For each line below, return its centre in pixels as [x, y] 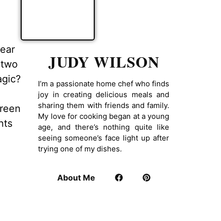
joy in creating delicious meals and [104, 94]
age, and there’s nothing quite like [104, 127]
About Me [76, 177]
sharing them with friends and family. [104, 105]
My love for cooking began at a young [104, 116]
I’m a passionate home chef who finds [104, 83]
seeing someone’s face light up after [104, 138]
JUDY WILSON [104, 62]
